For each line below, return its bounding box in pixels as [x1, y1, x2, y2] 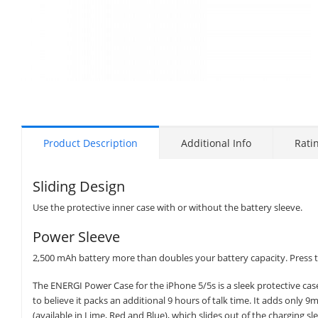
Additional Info [181, 136, 251, 150]
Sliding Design [33, 176, 125, 196]
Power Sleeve [33, 227, 120, 247]
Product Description [43, 136, 138, 150]
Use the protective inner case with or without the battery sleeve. [33, 200, 302, 214]
